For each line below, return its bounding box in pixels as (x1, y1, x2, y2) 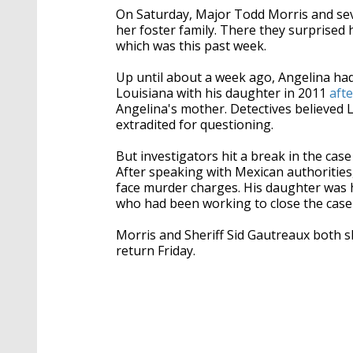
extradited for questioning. (116, 116, 273, 133)
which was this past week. (116, 37, 266, 54)
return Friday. (116, 242, 195, 259)
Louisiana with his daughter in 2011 (116, 84, 329, 102)
